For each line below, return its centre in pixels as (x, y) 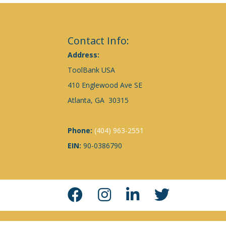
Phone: (81, 130)
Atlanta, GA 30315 (98, 100)
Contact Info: (99, 40)
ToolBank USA (92, 70)
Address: (85, 54)
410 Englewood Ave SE (105, 85)
